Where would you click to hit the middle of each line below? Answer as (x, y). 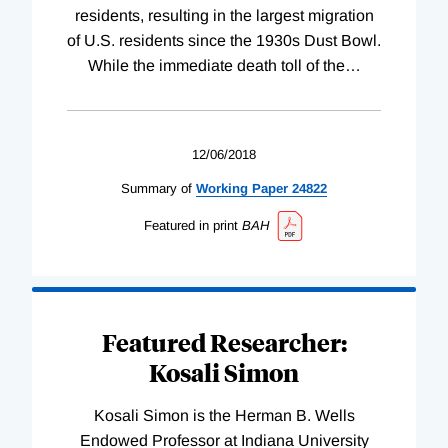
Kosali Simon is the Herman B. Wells (224, 415)
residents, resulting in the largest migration (224, 16)
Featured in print (190, 226)
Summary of (156, 189)
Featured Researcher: (224, 341)
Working (222, 189)
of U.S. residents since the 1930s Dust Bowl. (224, 41)
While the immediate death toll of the (216, 66)
